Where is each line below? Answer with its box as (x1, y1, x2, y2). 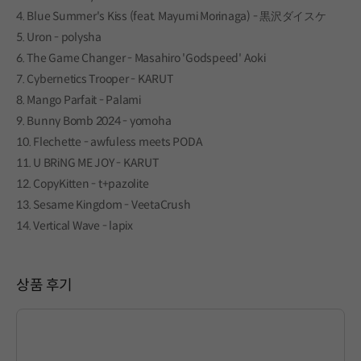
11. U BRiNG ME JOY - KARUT (16, 155, 159, 170)
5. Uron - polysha (16, 29, 102, 44)
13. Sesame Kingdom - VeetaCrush (16, 197, 191, 212)
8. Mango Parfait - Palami (16, 92, 141, 107)
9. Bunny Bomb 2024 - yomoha (16, 113, 172, 128)
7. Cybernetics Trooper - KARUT (16, 71, 173, 86)
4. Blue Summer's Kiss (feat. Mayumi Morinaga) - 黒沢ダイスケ (16, 8, 326, 23)
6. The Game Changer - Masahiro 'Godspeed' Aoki (16, 50, 266, 65)
